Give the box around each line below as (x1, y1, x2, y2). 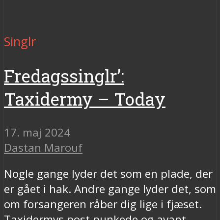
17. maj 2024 (4, 124, 70, 140)
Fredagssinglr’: (4, 64, 124, 87)
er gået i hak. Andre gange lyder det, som (4, 181, 216, 197)
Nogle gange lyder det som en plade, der (4, 166, 213, 182)
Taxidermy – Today (4, 87, 165, 110)
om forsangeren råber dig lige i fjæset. (4, 196, 202, 212)
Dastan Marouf (4, 139, 82, 155)
